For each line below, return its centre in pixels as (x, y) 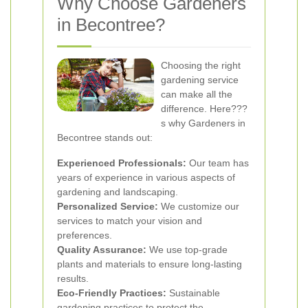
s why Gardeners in (203, 123)
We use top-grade (187, 250)
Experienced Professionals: (122, 163)
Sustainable (193, 293)
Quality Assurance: (102, 250)
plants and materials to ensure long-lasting (150, 264)
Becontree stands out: (105, 137)
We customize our (199, 206)
